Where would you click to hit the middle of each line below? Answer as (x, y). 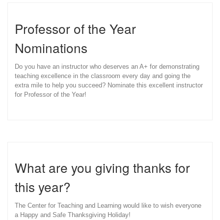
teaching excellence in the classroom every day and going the (103, 76)
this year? (43, 187)
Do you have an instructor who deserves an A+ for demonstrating (107, 66)
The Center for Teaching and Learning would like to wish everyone (108, 206)
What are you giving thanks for (102, 167)
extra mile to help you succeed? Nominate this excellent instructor (109, 85)
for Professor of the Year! (51, 94)
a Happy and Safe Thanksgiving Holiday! (73, 215)
